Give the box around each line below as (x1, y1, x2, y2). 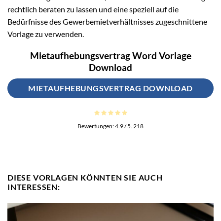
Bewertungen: (77, 122, 115, 130)
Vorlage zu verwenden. (7, 29, 84, 38)
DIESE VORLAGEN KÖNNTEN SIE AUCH (7, 173, 163, 183)
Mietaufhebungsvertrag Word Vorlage (30, 50, 191, 62)
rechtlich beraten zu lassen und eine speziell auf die (7, 4, 179, 14)
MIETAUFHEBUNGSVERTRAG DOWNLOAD (28, 83, 193, 93)
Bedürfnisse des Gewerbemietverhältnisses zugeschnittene (7, 16, 207, 26)
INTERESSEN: (7, 182, 60, 192)
